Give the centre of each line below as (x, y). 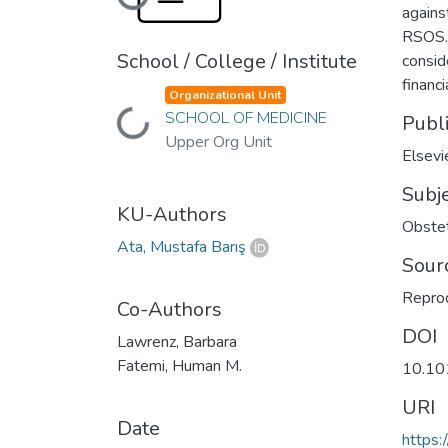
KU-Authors (172, 214)
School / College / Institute (237, 61)
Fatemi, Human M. (179, 365)
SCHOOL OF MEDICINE (245, 117)
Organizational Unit (225, 94)
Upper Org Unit (218, 141)
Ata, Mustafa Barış (181, 246)
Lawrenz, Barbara (177, 341)
